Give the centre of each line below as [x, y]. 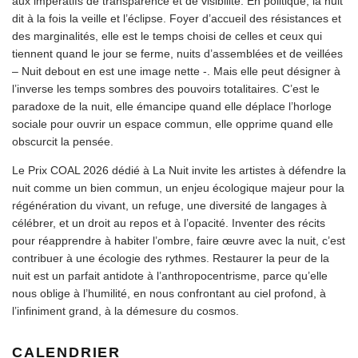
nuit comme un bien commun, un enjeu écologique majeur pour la [178, 187]
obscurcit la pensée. [63, 141]
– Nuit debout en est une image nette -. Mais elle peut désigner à [176, 71]
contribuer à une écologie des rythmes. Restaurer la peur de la [171, 258]
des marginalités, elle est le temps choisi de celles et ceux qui [167, 36]
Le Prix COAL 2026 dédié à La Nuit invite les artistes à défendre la [179, 170]
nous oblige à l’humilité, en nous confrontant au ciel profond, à [169, 293]
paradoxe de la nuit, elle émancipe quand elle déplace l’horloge [172, 106]
